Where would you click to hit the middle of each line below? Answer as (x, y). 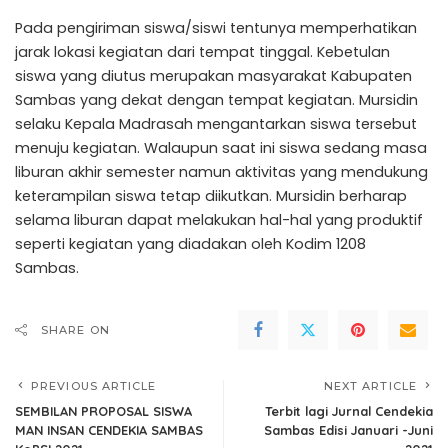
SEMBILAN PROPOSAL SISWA (103, 410)
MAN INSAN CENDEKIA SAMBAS (109, 429)
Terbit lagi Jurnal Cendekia (349, 410)
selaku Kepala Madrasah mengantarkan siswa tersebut (216, 123)
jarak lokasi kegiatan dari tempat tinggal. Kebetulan (202, 51)
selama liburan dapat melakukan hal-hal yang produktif (219, 219)
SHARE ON (75, 329)
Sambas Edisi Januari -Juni (348, 429)
